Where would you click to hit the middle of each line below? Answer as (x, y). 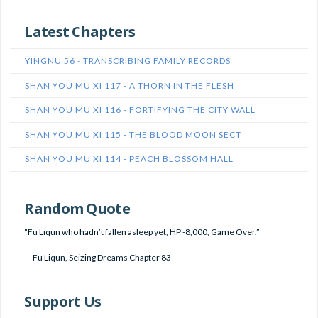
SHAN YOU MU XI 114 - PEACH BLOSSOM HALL (130, 159)
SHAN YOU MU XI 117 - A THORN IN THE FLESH (130, 85)
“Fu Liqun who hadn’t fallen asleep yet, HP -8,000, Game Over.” (142, 232)
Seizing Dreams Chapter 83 (120, 258)
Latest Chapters (80, 31)
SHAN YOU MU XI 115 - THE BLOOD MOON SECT (133, 134)
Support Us (63, 301)
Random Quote (77, 208)
